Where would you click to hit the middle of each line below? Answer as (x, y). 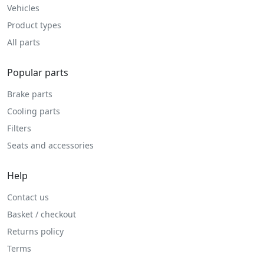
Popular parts (38, 72)
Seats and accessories (50, 145)
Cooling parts (34, 111)
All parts (24, 42)
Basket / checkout (42, 214)
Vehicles (23, 8)
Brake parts (30, 94)
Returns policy (35, 231)
